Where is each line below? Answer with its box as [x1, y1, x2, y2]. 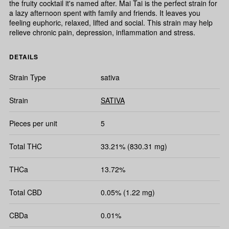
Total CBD [9, 187, 42, 198]
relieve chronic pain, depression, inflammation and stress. [9, 27, 195, 38]
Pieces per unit [9, 118, 57, 129]
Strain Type [9, 72, 46, 83]
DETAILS [9, 52, 38, 62]
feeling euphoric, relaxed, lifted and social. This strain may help [9, 17, 213, 28]
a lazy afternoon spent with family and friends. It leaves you [9, 8, 200, 18]
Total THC [9, 141, 42, 152]
